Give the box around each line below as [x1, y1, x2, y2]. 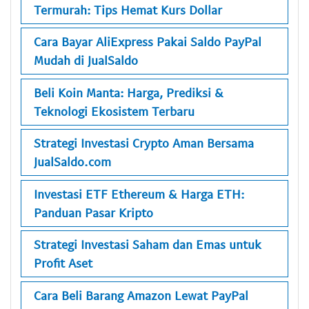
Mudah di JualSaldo [34, 52, 138, 68]
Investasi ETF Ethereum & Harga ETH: [34, 186, 244, 201]
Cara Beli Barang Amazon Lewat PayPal [34, 287, 248, 303]
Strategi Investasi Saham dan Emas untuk [34, 237, 261, 252]
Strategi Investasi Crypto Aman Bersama [34, 135, 254, 151]
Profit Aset [34, 255, 92, 271]
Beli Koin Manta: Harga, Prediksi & [34, 84, 223, 100]
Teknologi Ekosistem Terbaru [34, 103, 195, 119]
